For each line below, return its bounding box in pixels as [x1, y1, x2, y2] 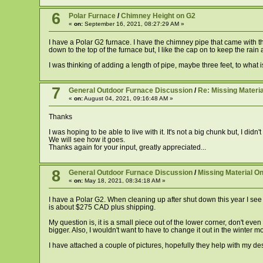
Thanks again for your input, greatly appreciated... [48, 143, 206, 152]
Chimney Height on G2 [120, 11, 195, 20]
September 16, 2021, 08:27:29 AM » [82, 20, 184, 27]
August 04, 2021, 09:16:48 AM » [82, 95, 173, 102]
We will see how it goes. [48, 136, 125, 144]
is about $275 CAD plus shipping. [48, 203, 156, 211]
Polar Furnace [68, 11, 116, 20]
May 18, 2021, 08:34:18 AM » [82, 177, 166, 184]
